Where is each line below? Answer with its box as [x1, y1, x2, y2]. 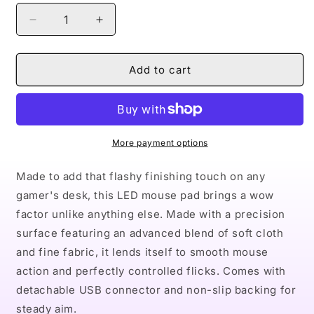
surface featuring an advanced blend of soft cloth [16, 226, 284, 240]
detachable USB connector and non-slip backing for [16, 283, 296, 296]
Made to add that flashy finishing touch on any [16, 170, 266, 183]
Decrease [32, 18, 86, 32]
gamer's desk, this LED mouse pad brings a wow [16, 189, 275, 202]
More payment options [111, 137, 208, 148]
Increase [98, 18, 146, 32]
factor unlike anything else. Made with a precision [16, 207, 286, 221]
